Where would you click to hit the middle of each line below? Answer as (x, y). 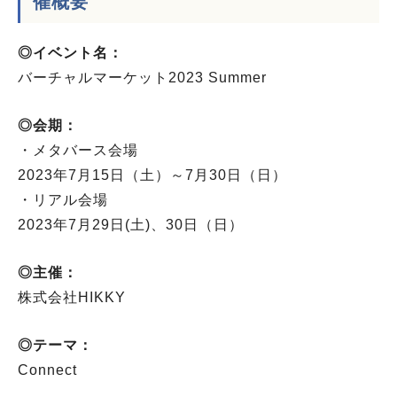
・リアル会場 (63, 200)
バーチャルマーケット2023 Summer (142, 78)
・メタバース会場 (78, 151)
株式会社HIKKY (72, 298)
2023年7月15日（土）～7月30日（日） (152, 175)
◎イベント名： (70, 53)
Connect (47, 370)
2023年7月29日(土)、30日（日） (131, 225)
